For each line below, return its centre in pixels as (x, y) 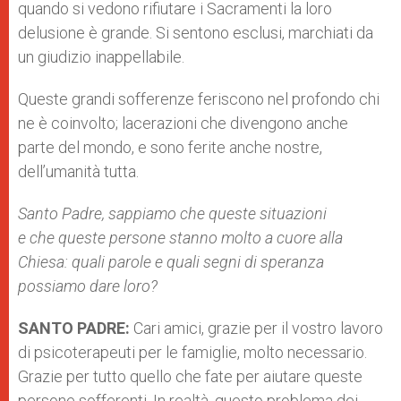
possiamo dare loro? (88, 286)
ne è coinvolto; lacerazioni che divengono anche (183, 123)
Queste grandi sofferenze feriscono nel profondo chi (199, 99)
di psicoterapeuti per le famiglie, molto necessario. (192, 352)
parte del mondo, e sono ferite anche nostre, (170, 147)
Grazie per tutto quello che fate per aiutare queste (190, 376)
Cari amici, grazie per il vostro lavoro (256, 328)
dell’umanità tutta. (78, 171)
